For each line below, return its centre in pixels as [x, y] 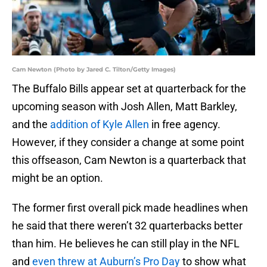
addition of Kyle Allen [100, 125]
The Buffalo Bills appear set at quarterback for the [129, 89]
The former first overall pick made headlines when [130, 208]
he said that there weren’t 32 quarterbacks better [127, 226]
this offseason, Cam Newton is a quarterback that [129, 160]
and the [31, 125]
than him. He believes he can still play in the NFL [126, 244]
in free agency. [185, 125]
